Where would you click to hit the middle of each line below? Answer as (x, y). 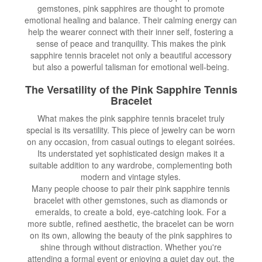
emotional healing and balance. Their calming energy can (131, 20)
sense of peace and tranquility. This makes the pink (131, 43)
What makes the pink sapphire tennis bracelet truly (131, 118)
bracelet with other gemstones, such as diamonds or (131, 200)
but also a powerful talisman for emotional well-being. (131, 66)
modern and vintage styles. (131, 176)
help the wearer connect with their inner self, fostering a (131, 31)
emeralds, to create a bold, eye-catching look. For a (131, 211)
